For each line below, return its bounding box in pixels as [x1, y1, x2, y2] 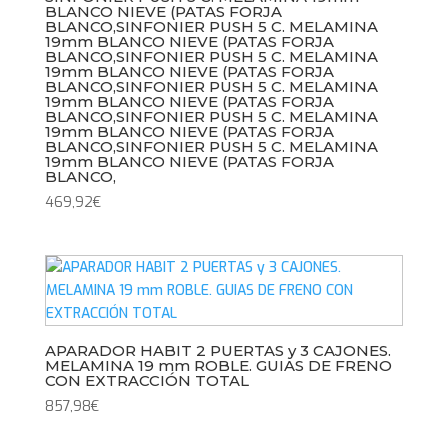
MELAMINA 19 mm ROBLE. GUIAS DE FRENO [44, 355, 392, 375]
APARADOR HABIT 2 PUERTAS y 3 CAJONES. [44, 340, 391, 360]
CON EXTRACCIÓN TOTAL [44, 370, 249, 390]
